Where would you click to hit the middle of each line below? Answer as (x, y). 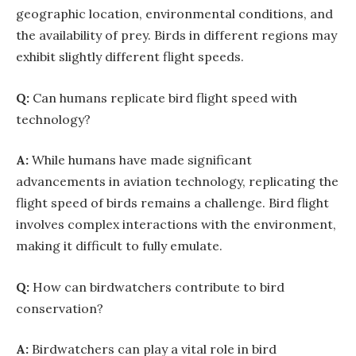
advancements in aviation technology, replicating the (177, 182)
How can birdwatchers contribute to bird (157, 286)
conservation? (60, 308)
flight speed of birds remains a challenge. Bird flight (172, 203)
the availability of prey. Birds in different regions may (176, 35)
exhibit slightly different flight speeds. (130, 57)
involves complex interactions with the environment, (176, 224)
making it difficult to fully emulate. (119, 246)
